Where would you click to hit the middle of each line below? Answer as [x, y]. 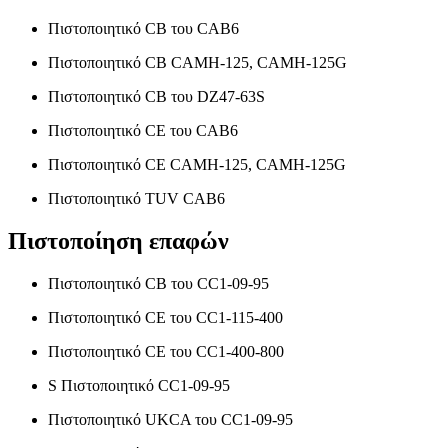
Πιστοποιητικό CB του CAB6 [143, 28]
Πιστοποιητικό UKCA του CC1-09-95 [170, 419]
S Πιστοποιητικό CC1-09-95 [139, 385]
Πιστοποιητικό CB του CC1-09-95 [158, 283]
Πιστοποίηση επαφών [118, 240]
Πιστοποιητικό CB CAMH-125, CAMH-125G [197, 62]
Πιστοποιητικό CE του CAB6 [143, 130]
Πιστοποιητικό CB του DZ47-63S [156, 96]
